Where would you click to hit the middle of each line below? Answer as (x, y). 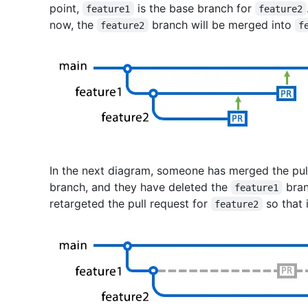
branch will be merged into (221, 24)
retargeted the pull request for (130, 203)
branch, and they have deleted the (140, 187)
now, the (73, 24)
